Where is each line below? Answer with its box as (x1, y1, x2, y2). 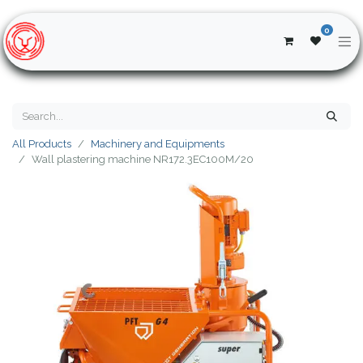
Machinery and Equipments (91, 137, 224, 150)
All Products (12, 137, 71, 150)
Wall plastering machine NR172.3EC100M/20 (32, 152, 254, 165)
